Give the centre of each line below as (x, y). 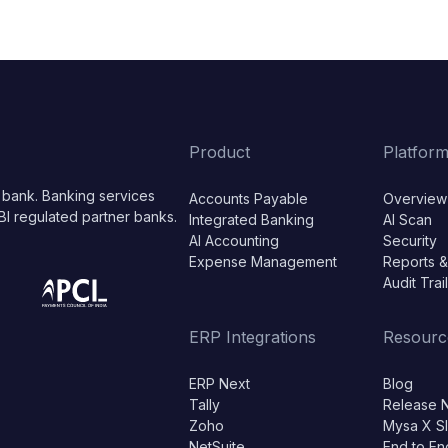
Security (409, 240)
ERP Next (220, 383)
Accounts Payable (249, 198)
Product (220, 151)
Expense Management (263, 261)
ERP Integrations (253, 336)
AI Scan (407, 219)
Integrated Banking (252, 219)
